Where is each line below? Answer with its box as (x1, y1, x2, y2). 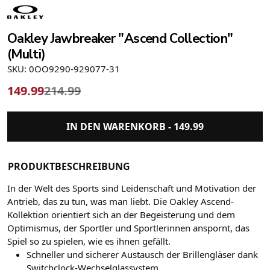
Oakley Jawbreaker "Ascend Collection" (7, 30, 233, 48)
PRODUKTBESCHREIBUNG (8, 160, 130, 174)
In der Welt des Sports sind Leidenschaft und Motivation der (7, 182, 256, 195)
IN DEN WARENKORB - (66, 120, 174, 134)
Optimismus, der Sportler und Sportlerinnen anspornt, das (7, 222, 250, 234)
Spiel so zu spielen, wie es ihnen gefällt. (7, 235, 171, 248)
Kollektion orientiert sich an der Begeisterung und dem (7, 209, 235, 221)
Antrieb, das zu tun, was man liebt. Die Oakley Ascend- (7, 195, 234, 208)
